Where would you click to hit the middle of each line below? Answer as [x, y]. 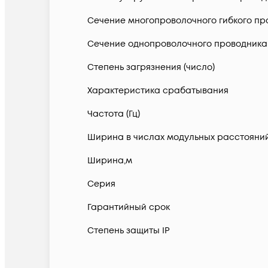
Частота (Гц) [114, 114]
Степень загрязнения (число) [151, 68]
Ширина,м [110, 161]
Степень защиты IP [129, 231]
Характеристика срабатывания [158, 91]
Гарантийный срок [129, 208]
